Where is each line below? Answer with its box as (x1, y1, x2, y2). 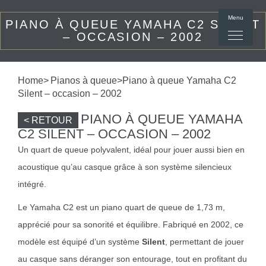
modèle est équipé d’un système (18, 237, 142, 246)
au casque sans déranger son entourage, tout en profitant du (18, 254, 247, 264)
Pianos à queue (50, 75, 117, 85)
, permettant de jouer (165, 237, 244, 246)
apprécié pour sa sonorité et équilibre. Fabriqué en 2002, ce (18, 220, 243, 229)
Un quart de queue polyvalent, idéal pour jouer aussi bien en (18, 145, 245, 154)
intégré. (18, 179, 46, 189)
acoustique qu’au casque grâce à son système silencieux (18, 162, 232, 172)
